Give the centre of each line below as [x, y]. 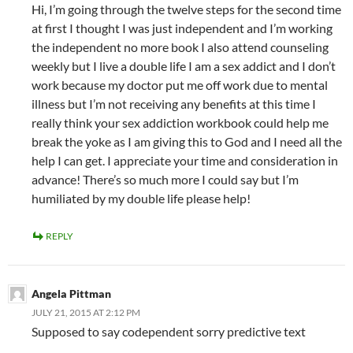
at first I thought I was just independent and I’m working [182, 28]
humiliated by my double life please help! [141, 199]
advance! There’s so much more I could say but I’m [165, 180]
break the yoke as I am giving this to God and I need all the [187, 142]
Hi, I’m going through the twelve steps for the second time [186, 9]
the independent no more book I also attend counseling [180, 47]
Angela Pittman [71, 294]
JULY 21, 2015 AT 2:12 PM [86, 313]
